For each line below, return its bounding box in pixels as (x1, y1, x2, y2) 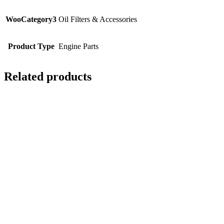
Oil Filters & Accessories (58, 14, 137, 23)
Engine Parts (58, 41, 98, 50)
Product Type (7, 41, 54, 50)
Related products (4, 70, 91, 83)
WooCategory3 (5, 14, 56, 23)
